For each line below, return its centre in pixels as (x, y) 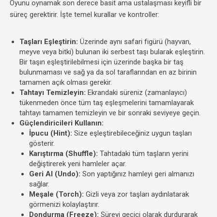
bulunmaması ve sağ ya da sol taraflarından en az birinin (108, 72)
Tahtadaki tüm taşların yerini (143, 154)
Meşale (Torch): (56, 194)
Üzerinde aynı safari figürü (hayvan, (134, 42)
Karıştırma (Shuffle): (63, 154)
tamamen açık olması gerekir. (66, 82)
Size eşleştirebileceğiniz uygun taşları (132, 133)
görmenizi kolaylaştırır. (64, 204)
